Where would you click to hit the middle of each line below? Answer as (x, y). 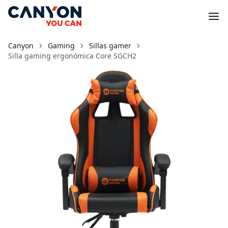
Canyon (21, 46)
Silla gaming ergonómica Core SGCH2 (72, 56)
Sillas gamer (110, 46)
